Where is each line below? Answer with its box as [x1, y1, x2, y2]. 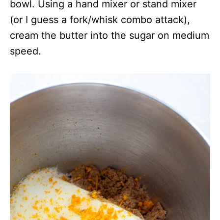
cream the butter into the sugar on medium [10, 29, 209, 42]
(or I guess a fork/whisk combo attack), [10, 14, 190, 26]
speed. [10, 45, 41, 57]
